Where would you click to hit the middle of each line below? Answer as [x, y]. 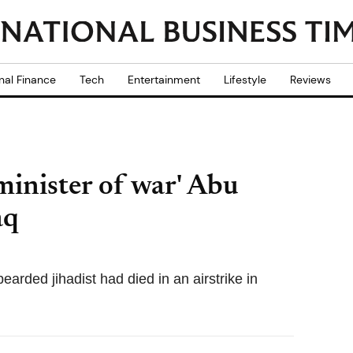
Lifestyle [245, 80]
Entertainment [164, 80]
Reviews [310, 80]
